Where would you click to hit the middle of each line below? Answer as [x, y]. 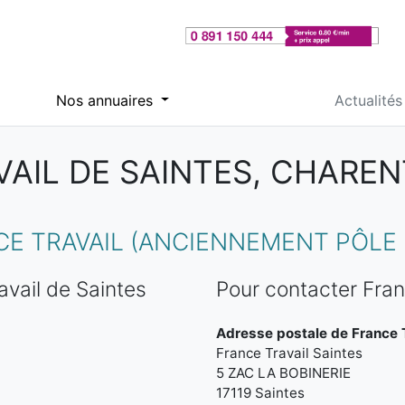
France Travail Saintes [289, 353]
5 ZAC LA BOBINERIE [283, 373]
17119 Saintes [260, 393]
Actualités [368, 100]
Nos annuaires [106, 100]
